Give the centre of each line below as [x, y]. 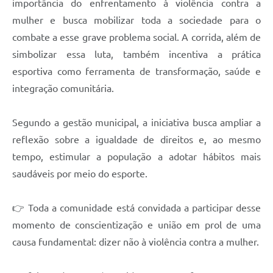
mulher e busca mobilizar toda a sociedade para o [136, 20]
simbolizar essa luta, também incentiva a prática [136, 55]
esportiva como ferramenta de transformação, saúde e [136, 72]
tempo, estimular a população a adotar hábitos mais [136, 157]
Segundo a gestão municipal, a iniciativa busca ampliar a [136, 123]
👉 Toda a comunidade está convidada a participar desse [136, 208]
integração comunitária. [63, 89]
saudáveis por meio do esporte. [80, 174]
